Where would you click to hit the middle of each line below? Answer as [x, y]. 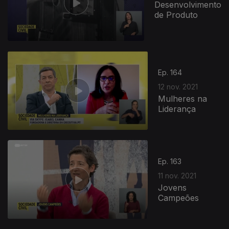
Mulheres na [183, 98]
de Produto [176, 15]
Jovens [173, 187]
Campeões [179, 198]
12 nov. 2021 [178, 86]
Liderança [177, 109]
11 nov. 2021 [177, 175]
